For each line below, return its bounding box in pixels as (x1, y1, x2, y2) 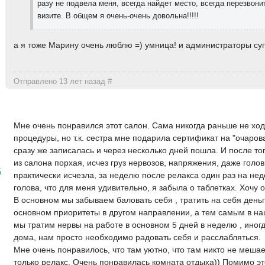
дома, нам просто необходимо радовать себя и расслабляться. (14, 232, 261, 242)
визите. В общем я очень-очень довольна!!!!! (37, 11, 199, 21)
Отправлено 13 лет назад (14, 77, 108, 86)
